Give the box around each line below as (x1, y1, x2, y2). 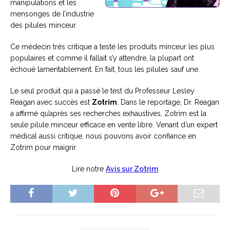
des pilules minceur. (10, 21, 77, 29)
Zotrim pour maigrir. (10, 143, 77, 151)
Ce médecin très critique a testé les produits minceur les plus (10, 43, 215, 51)
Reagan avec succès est (10, 98, 92, 106)
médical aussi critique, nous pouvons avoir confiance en (10, 132, 196, 140)
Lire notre (72, 165, 106, 173)
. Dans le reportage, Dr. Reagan (117, 98, 219, 106)
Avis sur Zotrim (106, 165, 158, 173)
